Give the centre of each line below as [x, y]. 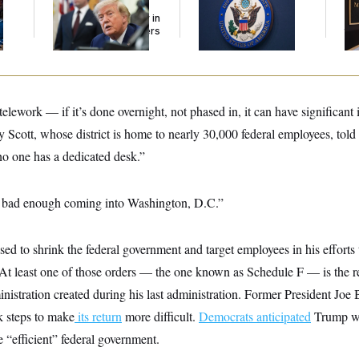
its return [98, 316]
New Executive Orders [107, 31]
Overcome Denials [243, 31]
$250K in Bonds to [242, 18]
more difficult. [160, 316]
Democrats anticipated [255, 316]
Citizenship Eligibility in [107, 18]
